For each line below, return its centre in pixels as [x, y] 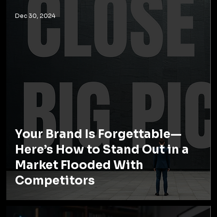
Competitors [55, 180]
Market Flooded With [79, 165]
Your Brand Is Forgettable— [99, 134]
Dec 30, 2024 [35, 16]
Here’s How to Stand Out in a [102, 149]
